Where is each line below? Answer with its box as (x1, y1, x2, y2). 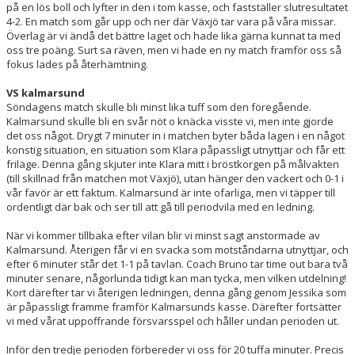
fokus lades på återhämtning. (6, 57, 148, 71)
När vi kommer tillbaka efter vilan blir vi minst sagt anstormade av (6, 228, 320, 242)
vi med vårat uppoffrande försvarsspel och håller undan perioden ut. (6, 314, 339, 328)
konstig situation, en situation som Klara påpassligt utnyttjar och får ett (6, 143, 345, 157)
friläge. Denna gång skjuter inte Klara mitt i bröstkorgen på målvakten (6, 157, 339, 171)
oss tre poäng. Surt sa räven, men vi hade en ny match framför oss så (6, 43, 342, 57)
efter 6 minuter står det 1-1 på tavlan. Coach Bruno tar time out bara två (6, 257, 348, 271)
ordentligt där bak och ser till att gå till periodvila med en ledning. (6, 200, 317, 214)
